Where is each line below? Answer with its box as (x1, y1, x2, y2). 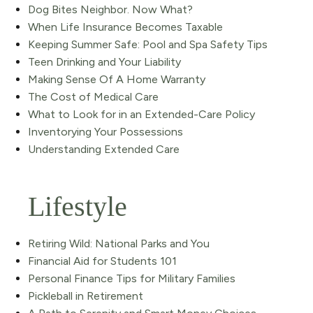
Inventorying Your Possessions (28, 124, 183, 138)
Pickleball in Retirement (28, 289, 143, 303)
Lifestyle (28, 190, 127, 222)
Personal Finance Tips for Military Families (28, 271, 235, 285)
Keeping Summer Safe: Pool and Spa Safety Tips (28, 37, 268, 51)
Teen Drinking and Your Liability (28, 54, 181, 68)
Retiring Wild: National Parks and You (28, 236, 210, 250)
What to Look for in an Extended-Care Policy (28, 107, 255, 121)
